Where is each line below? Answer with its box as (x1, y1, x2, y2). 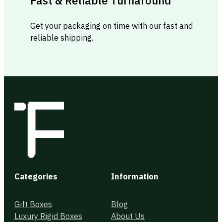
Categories (14, 170, 57, 181)
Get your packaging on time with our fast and (30, 20, 193, 31)
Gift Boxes (14, 199, 52, 210)
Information (111, 170, 159, 181)
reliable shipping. (30, 32, 94, 43)
